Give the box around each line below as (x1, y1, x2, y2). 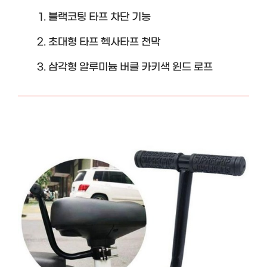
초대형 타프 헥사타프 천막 (48, 36, 160, 48)
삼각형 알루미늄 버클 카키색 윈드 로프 (48, 61, 213, 73)
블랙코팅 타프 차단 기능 (48, 11, 151, 23)
